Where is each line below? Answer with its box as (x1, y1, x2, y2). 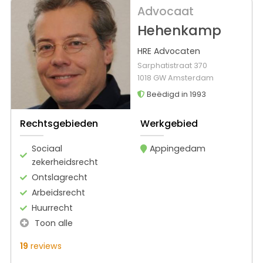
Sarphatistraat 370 (137, 60, 207, 71)
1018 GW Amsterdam (137, 73, 214, 83)
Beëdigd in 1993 (144, 89, 206, 100)
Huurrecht (32, 201, 73, 214)
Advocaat (137, 4, 194, 20)
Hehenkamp (137, 21, 221, 41)
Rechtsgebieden (20, 116, 98, 130)
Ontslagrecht (32, 171, 87, 183)
